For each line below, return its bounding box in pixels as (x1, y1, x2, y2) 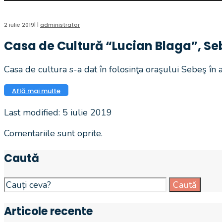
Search (4, 177, 31, 190)
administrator (40, 21, 80, 29)
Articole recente (4, 204, 93, 220)
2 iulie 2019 (4, 21, 34, 29)
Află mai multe (12, 86, 60, 96)
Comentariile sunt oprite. (4, 127, 103, 140)
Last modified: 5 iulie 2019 (4, 107, 112, 119)
